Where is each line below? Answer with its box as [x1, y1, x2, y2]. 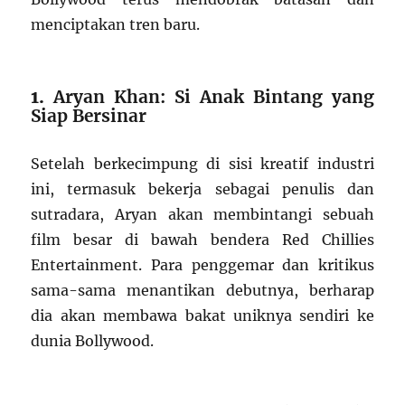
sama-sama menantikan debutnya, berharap [31, 281, 374, 300]
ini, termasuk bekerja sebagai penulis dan [31, 180, 374, 199]
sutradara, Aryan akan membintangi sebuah [31, 205, 374, 224]
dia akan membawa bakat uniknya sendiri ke [31, 306, 374, 325]
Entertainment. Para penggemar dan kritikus [31, 256, 374, 275]
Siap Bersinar [31, 105, 147, 127]
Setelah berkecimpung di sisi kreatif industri [31, 155, 374, 174]
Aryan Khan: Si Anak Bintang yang [53, 86, 374, 108]
